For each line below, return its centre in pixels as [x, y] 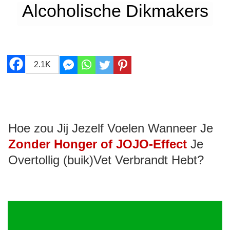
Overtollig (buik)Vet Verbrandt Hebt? [106, 160]
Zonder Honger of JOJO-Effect [98, 144]
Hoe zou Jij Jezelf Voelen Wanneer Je [111, 128]
